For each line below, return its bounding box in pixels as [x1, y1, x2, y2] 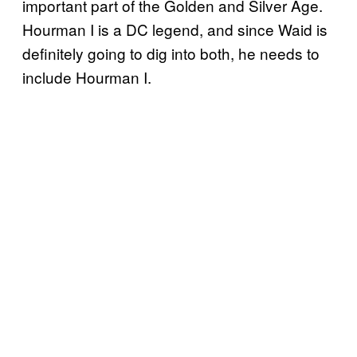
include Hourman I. [22, 65, 151, 88]
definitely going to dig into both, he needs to [22, 41, 320, 64]
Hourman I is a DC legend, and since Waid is [22, 18, 328, 40]
